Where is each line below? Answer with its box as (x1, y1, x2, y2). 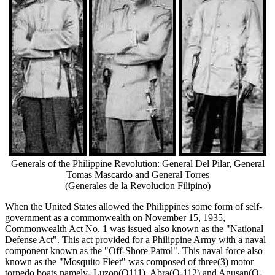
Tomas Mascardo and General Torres (66, 169, 209, 180)
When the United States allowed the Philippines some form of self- (5, 201, 262, 212)
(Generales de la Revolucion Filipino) (64, 180, 211, 191)
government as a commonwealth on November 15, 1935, (5, 212, 225, 223)
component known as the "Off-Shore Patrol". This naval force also (5, 245, 263, 256)
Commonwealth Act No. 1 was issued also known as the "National (5, 223, 263, 234)
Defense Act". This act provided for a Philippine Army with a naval (5, 234, 266, 245)
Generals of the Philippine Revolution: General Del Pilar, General (10, 158, 265, 169)
